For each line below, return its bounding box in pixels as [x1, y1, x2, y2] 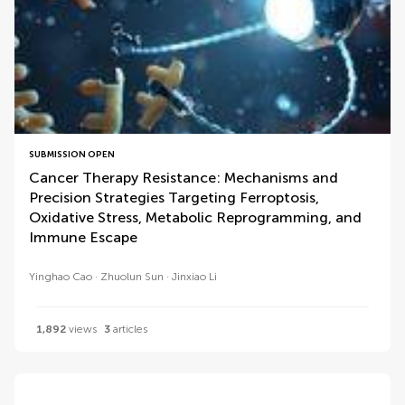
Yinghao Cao [29, 270, 92, 283]
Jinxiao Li [172, 270, 217, 283]
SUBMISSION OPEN [29, 149, 115, 160]
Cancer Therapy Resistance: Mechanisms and [29, 169, 338, 186]
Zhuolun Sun [100, 270, 164, 283]
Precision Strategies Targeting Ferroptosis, [29, 189, 319, 206]
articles [110, 323, 147, 335]
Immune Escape [29, 229, 137, 246]
